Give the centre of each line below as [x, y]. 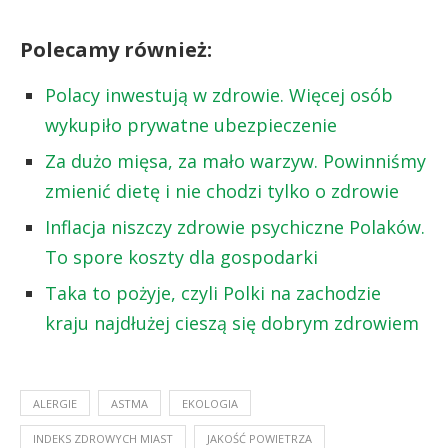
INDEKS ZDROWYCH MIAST [103, 438]
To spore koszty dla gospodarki [181, 256]
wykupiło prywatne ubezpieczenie [191, 124]
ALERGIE [55, 403]
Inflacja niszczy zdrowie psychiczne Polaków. [235, 226]
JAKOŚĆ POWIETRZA [259, 438]
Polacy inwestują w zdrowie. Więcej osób [219, 94]
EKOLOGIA [210, 403]
